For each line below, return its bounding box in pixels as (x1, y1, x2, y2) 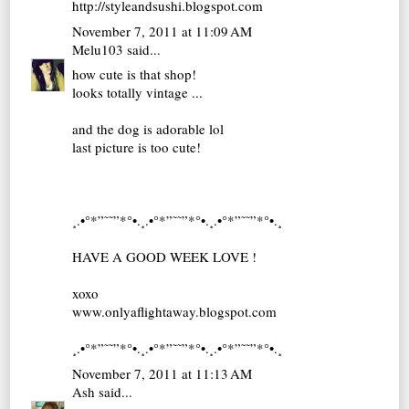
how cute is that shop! (72, 65, 197, 84)
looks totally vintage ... (72, 83, 204, 102)
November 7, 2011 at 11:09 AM (72, 21, 253, 40)
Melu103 (72, 39, 124, 58)
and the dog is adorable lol (72, 120, 225, 139)
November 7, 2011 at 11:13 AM (72, 363, 253, 383)
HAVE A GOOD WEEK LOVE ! (72, 247, 257, 267)
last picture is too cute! (72, 138, 202, 157)
